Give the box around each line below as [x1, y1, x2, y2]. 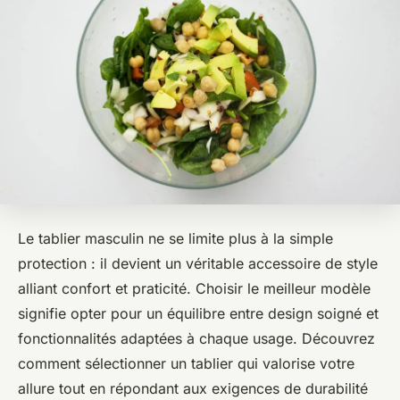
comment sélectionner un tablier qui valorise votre [18, 354, 354, 373]
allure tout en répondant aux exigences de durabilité [18, 379, 368, 398]
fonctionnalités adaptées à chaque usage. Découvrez [18, 329, 375, 348]
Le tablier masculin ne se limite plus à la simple [18, 229, 333, 248]
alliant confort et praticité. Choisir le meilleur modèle [18, 279, 371, 298]
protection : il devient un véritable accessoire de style [18, 254, 378, 273]
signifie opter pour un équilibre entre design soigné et [18, 304, 379, 323]
